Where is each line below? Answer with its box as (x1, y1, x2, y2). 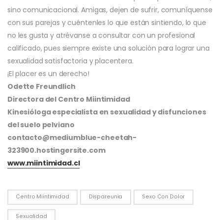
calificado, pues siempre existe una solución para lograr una (7, 43, 210, 53)
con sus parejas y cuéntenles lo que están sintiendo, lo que (7, 17, 206, 27)
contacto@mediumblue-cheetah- (7, 132, 137, 142)
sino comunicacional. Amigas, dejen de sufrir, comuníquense (7, 4, 213, 15)
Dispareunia (88, 193, 123, 201)
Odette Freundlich (7, 81, 76, 91)
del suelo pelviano (7, 119, 75, 130)
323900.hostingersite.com (7, 145, 106, 155)
